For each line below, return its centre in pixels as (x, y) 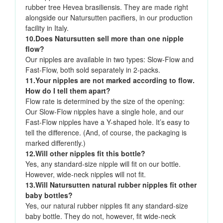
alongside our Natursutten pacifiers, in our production (109, 18)
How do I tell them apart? (68, 91)
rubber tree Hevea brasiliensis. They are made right (107, 7)
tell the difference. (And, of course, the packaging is (106, 133)
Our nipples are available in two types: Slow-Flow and (110, 59)
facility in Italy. (47, 28)
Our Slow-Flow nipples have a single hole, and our (105, 112)
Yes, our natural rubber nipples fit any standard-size (107, 206)
